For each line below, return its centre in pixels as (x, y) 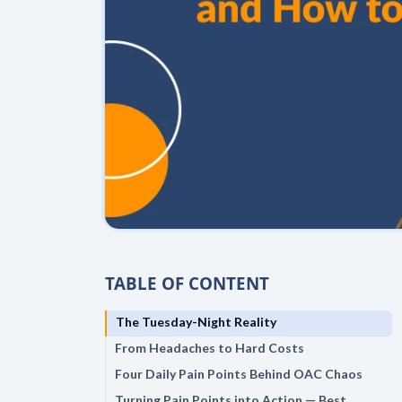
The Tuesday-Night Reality (196, 321)
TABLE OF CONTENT (187, 283)
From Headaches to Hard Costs (210, 347)
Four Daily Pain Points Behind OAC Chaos (239, 373)
